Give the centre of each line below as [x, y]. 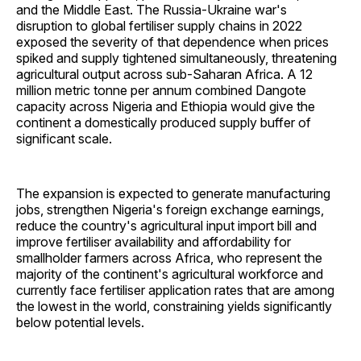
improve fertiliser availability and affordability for [154, 242]
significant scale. [64, 139]
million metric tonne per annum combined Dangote [161, 91]
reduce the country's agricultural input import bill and [166, 226]
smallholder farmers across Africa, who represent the [169, 258]
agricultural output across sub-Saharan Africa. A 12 [164, 75]
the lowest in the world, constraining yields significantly [174, 307]
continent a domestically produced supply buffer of [164, 123]
